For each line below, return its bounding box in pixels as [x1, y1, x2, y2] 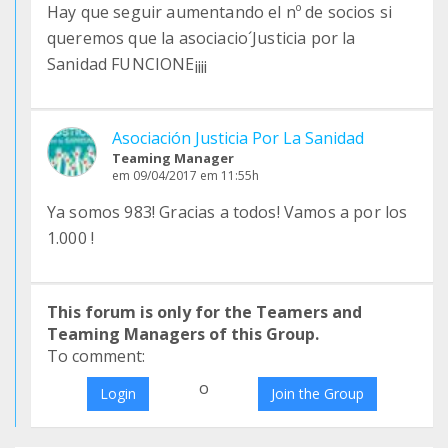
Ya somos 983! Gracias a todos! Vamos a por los [47, 201, 408, 223]
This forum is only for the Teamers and [47, 301, 362, 323]
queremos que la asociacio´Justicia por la [47, 27, 356, 49]
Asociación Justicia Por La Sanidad [112, 127, 364, 149]
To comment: [47, 345, 145, 367]
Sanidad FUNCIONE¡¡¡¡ [47, 53, 208, 75]
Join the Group [271, 384, 365, 403]
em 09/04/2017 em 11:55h [112, 167, 259, 184]
